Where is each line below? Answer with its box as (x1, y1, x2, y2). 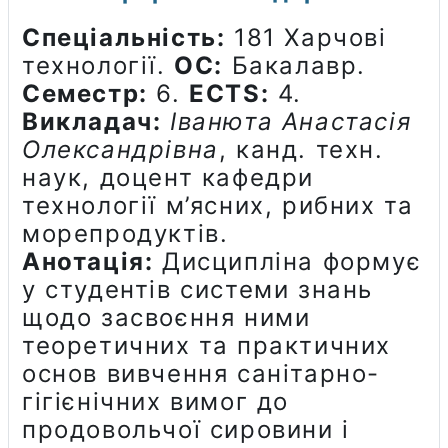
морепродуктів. (22, 218, 229, 248)
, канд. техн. (218, 134, 384, 164)
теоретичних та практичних (22, 330, 392, 360)
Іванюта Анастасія (170, 106, 412, 136)
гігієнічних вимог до (22, 386, 290, 416)
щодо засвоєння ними (22, 302, 311, 332)
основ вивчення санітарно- (22, 358, 381, 388)
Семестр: (22, 78, 148, 108)
